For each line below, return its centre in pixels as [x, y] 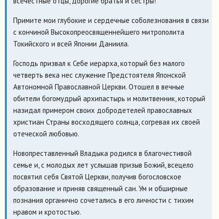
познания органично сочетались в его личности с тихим [103, 200]
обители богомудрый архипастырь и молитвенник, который [109, 98]
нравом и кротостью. [47, 212]
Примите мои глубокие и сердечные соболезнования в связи [111, 20]
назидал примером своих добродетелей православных [102, 110]
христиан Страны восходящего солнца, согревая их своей [106, 122]
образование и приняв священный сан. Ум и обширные [100, 188]
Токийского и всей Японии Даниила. [71, 44]
